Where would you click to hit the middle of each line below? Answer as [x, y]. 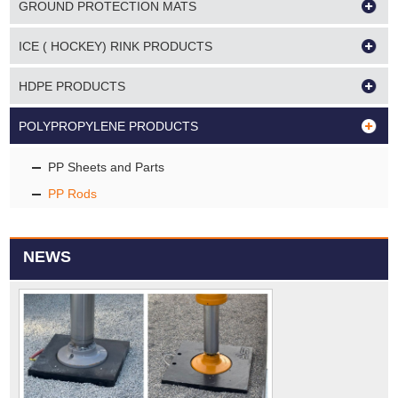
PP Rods [73, 194]
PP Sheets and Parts [107, 167]
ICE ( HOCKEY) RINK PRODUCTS [116, 47]
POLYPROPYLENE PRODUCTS [109, 127]
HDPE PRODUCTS [72, 87]
